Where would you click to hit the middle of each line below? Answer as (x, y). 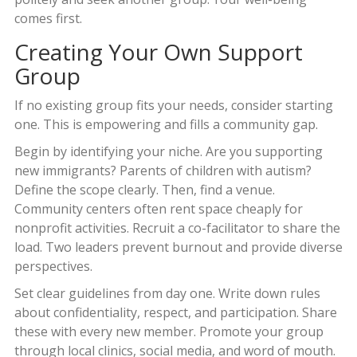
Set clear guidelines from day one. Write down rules (167, 294)
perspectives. (53, 267)
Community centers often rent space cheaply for (158, 209)
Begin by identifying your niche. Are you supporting (168, 152)
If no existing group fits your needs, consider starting (173, 106)
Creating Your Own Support (158, 52)
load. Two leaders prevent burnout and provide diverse (178, 247)
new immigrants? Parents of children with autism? (163, 171)
